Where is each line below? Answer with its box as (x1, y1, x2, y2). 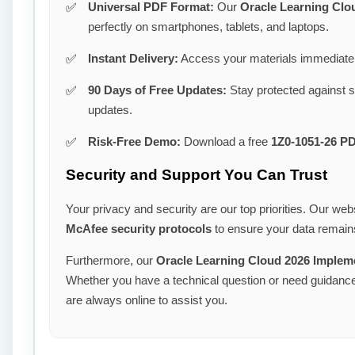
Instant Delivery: (88, 52, 178, 66)
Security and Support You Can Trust (66, 166, 327, 183)
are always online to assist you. (66, 292, 227, 307)
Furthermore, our (66, 253, 156, 267)
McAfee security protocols (66, 221, 212, 235)
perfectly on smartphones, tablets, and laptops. (88, 20, 329, 34)
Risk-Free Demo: (88, 135, 181, 149)
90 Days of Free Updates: (88, 83, 227, 97)
